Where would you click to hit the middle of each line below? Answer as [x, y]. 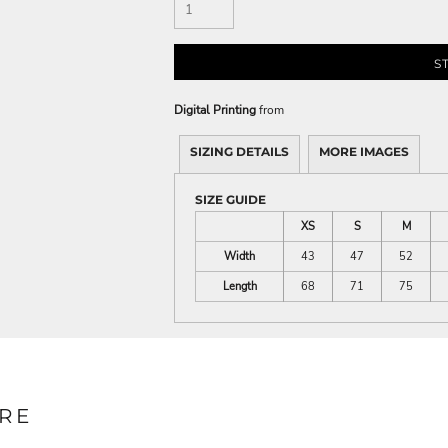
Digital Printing [215, 110]
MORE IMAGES [364, 152]
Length [239, 287]
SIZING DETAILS [239, 152]
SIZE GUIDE [230, 200]
